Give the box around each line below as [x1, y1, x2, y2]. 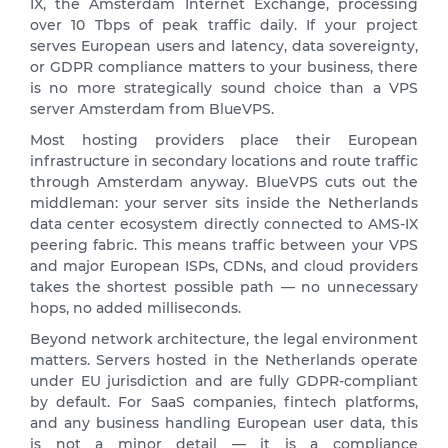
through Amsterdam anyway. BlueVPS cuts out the [30, 172, 418, 191]
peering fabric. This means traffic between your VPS [30, 235, 418, 254]
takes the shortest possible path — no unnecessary [30, 277, 418, 296]
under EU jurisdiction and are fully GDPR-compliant [30, 371, 418, 390]
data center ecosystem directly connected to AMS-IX [30, 214, 418, 233]
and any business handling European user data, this [30, 413, 418, 432]
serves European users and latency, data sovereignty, [30, 36, 418, 55]
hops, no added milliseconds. [30, 298, 241, 317]
